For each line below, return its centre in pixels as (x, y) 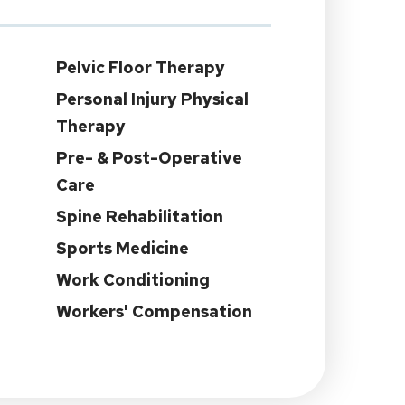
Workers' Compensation (154, 311)
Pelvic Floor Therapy (141, 67)
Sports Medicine (122, 248)
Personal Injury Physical (152, 99)
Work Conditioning (133, 280)
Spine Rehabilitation (140, 217)
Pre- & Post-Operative (149, 158)
